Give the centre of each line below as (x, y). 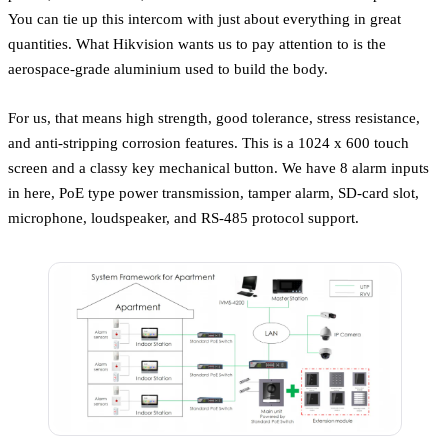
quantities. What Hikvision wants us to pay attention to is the (197, 43)
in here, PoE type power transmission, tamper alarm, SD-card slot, (213, 192)
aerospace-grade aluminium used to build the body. (168, 68)
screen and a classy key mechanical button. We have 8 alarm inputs (218, 167)
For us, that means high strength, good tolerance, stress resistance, (214, 117)
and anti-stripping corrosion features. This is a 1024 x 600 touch (208, 142)
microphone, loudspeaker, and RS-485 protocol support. (183, 217)
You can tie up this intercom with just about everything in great (204, 18)
